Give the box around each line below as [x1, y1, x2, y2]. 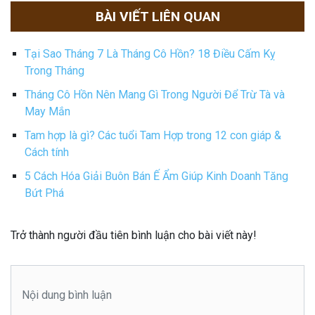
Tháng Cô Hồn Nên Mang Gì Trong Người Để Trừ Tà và [25, 87, 285, 101]
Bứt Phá [25, 186, 64, 200]
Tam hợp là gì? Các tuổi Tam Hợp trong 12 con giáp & [25, 128, 281, 142]
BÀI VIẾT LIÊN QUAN [95, 8, 220, 25]
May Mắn [25, 104, 70, 118]
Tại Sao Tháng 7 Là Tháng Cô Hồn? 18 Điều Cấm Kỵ [25, 46, 276, 60]
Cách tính [25, 145, 69, 159]
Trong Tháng [25, 63, 84, 77]
